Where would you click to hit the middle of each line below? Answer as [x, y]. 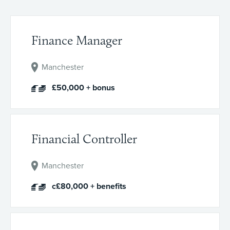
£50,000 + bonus [83, 88]
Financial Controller [84, 139]
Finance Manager [77, 40]
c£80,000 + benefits [89, 186]
